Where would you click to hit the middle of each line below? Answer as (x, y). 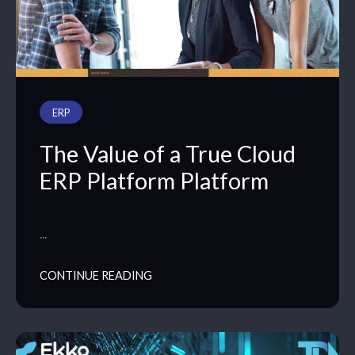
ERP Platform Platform (154, 181)
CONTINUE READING (96, 276)
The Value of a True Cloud (168, 154)
